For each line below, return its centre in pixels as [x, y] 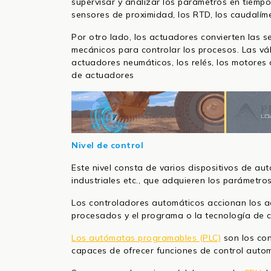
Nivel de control [107, 145]
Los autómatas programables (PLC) [146, 238]
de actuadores [103, 75]
